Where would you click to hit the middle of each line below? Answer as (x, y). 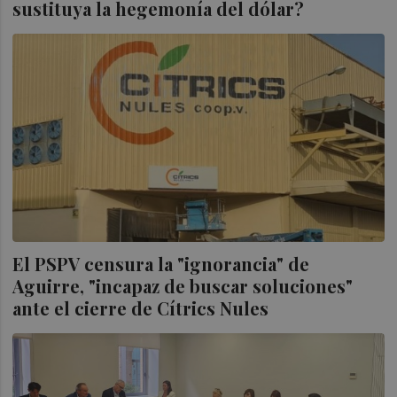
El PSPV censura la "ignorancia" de (161, 263)
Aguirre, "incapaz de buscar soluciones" (183, 285)
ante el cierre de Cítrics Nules (141, 307)
